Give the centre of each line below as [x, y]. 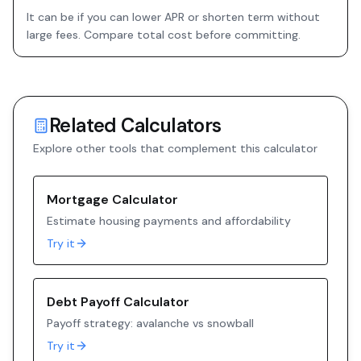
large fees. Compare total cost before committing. [164, 35]
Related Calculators [135, 125]
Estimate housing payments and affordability [169, 221]
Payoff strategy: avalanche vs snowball [150, 323]
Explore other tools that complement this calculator [175, 148]
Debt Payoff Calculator [118, 302]
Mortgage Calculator [112, 199]
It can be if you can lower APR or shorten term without [173, 17]
